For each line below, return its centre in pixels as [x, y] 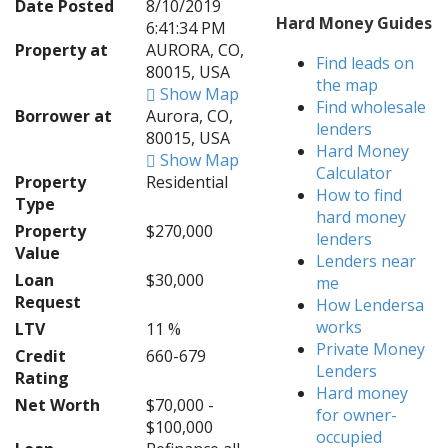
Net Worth [57, 405]
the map [347, 85]
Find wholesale [371, 107]
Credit [40, 356]
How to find [359, 195]
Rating [42, 378]
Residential [186, 182]
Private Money [371, 349]
